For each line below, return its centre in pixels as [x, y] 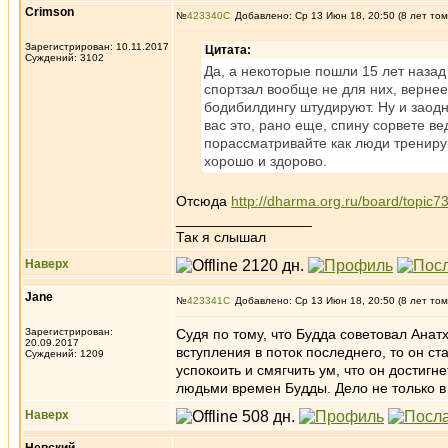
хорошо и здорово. [265, 161]
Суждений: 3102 [64, 57]
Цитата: [228, 50]
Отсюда [203, 201]
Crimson [49, 12]
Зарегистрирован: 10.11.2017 [97, 46]
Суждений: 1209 [64, 353]
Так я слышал [221, 237]
